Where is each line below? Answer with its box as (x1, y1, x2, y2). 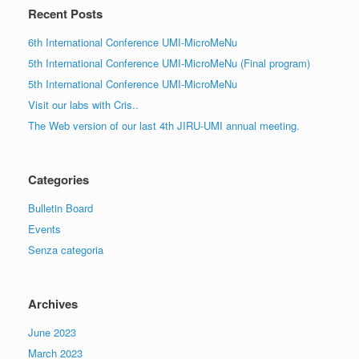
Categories (28, 171, 89, 189)
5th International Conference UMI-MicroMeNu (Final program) (28, 55, 310, 71)
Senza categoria (28, 242, 103, 258)
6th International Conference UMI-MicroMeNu (28, 34, 237, 50)
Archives (28, 295, 78, 313)
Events (28, 221, 61, 237)
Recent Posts (28, 5, 103, 23)
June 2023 (28, 325, 76, 341)
